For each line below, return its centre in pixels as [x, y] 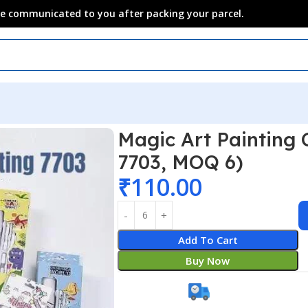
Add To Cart [208, 240]
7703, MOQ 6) [180, 162]
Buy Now [208, 260]
